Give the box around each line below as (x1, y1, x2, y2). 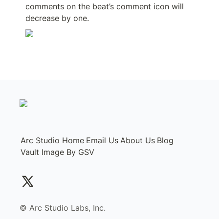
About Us (120, 135, 155, 145)
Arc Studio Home (21, 135, 84, 145)
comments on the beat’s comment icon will (25, 1, 184, 11)
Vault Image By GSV (21, 147, 94, 157)
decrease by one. (25, 13, 89, 23)
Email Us (86, 135, 118, 145)
